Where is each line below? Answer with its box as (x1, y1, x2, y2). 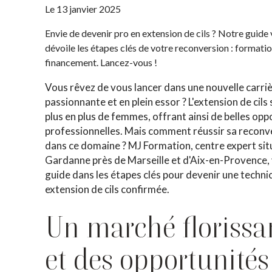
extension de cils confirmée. (45, 183, 170, 195)
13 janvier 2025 (56, 3, 121, 15)
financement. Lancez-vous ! (45, 56, 158, 68)
